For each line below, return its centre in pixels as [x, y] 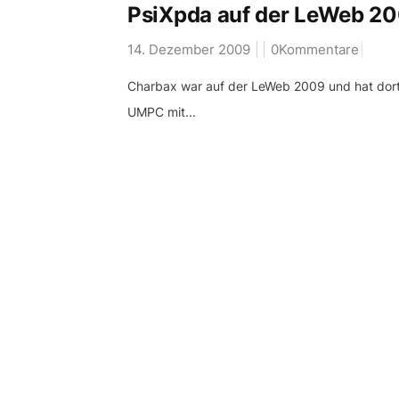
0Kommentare [315, 49]
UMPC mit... [162, 112]
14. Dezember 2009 [189, 49]
